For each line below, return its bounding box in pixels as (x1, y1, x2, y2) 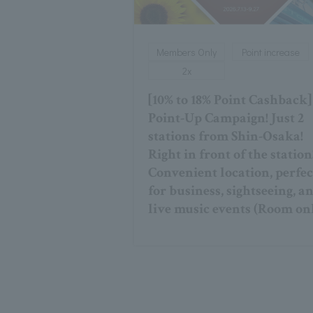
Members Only (156, 45, 217, 59)
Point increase (241, 45, 300, 59)
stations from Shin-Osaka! (148, 127, 304, 146)
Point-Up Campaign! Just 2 (148, 109, 305, 128)
